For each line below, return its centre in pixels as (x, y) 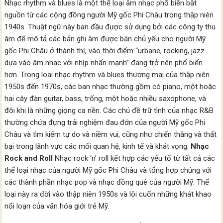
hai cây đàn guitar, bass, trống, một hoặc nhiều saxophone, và (106, 99)
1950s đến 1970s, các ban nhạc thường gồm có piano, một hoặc (111, 87)
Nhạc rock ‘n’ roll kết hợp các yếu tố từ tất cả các (134, 158)
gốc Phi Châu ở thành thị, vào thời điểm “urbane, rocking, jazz (105, 51)
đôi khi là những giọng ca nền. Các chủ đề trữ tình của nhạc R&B (109, 111)
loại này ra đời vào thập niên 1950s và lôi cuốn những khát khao (108, 194)
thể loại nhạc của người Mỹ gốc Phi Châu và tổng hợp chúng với (108, 170)
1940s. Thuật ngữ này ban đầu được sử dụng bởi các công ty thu (110, 27)
